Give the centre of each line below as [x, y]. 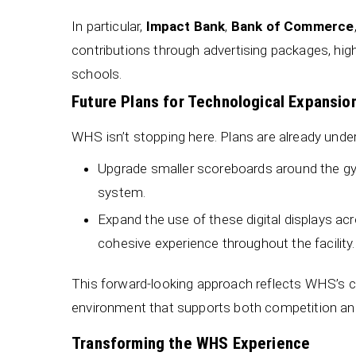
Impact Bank [186, 26]
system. [122, 193]
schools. [97, 74]
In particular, [109, 26]
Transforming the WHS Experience [191, 343]
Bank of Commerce [292, 26]
